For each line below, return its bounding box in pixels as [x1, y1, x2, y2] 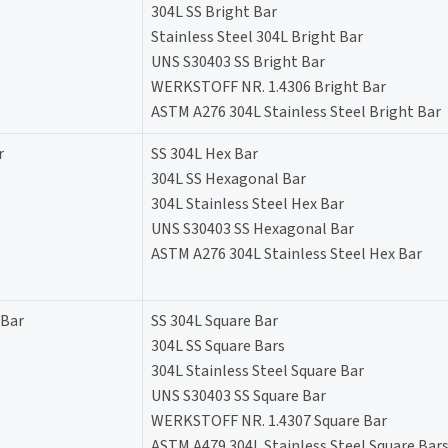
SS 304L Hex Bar [151, 142, 258, 165]
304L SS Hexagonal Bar [151, 167, 306, 190]
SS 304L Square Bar [151, 309, 278, 332]
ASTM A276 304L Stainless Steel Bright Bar [151, 100, 441, 123]
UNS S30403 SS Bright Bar [151, 50, 325, 73]
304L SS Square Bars [151, 334, 285, 357]
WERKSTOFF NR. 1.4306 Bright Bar [151, 75, 386, 98]
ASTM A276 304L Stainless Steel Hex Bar [151, 242, 422, 265]
